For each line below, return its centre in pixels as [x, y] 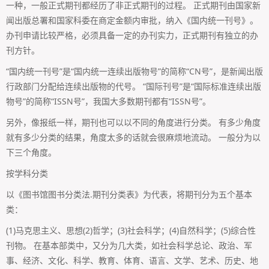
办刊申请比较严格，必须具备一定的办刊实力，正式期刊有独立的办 [132, 35]
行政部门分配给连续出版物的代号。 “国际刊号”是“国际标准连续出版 [134, 86]
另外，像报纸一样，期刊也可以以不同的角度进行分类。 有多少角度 [133, 122]
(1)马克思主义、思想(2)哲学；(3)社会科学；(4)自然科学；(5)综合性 [131, 230]
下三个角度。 [31, 152]
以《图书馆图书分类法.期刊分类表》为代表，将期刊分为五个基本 [129, 194]
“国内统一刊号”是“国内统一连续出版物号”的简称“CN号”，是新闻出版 [134, 71]
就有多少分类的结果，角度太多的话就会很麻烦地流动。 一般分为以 [133, 137]
